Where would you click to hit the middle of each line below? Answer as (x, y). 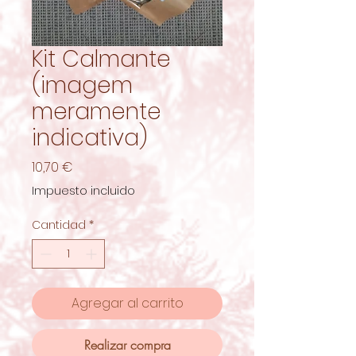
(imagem (82, 85)
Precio (92, 166)
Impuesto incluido (83, 190)
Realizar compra (127, 344)
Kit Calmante (101, 59)
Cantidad (59, 224)
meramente (97, 111)
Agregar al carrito (127, 303)
